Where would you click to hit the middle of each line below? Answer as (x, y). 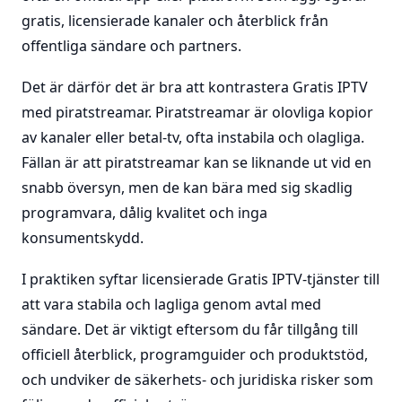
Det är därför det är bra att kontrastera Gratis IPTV (195, 87)
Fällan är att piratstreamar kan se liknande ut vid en (197, 162)
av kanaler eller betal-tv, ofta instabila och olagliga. (193, 137)
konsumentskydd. (83, 238)
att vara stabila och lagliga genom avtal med (171, 304)
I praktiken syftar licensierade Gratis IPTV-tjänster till (201, 279)
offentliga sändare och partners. (131, 46)
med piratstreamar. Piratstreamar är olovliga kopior (197, 112)
